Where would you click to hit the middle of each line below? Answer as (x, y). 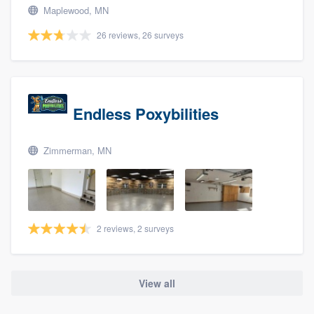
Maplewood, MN (75, 10)
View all (157, 284)
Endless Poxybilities (146, 113)
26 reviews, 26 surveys (140, 34)
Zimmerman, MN (76, 150)
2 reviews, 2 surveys (135, 228)
